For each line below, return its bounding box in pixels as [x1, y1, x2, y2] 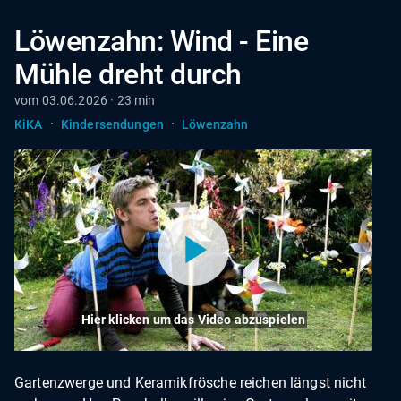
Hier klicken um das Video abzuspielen [81, 311, 306, 327]
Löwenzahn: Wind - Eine [14, 24, 309, 58]
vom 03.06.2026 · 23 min [14, 93, 156, 107]
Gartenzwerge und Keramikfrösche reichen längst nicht [14, 373, 366, 391]
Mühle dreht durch [14, 57, 242, 91]
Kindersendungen [60, 116, 165, 132]
